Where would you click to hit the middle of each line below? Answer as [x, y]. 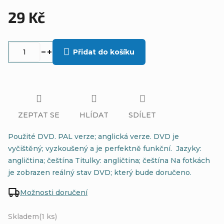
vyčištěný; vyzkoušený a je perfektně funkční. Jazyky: [105, 148]
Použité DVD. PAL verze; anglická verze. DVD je [93, 136]
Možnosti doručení [54, 192]
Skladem [23, 216]
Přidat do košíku [104, 52]
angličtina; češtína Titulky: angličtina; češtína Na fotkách [109, 160]
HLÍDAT [94, 115]
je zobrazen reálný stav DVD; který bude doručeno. [100, 172]
